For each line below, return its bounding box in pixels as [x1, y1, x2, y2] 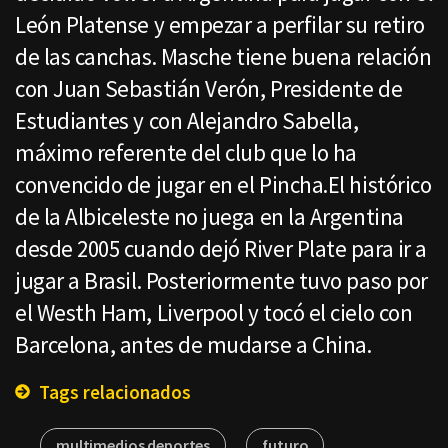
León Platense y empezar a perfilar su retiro [15, 10, 425, 40]
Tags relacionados [35, 380, 191, 405]
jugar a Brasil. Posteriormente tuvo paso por [15, 266, 428, 296]
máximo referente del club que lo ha [15, 138, 357, 168]
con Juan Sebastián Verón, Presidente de [15, 74, 403, 104]
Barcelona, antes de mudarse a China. [15, 330, 376, 360]
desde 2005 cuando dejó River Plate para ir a [15, 234, 427, 264]
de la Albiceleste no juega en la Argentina [15, 202, 404, 232]
